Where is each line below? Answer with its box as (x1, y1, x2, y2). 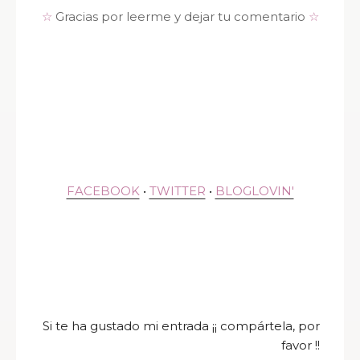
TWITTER (149, 183, 206, 199)
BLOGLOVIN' (215, 183, 294, 199)
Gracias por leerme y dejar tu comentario (55, 9, 309, 25)
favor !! (281, 337, 320, 354)
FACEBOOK (66, 183, 140, 199)
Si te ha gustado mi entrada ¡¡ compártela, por (43, 318, 320, 334)
